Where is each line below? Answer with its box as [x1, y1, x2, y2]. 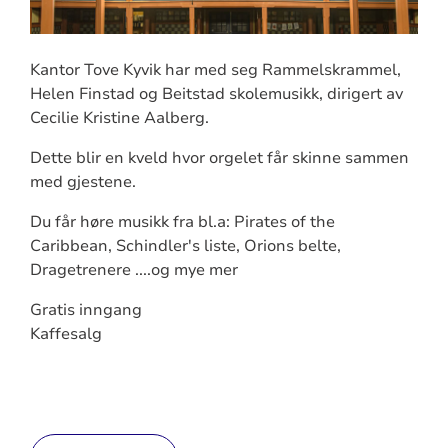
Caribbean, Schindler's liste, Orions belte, [29, 234, 341, 257]
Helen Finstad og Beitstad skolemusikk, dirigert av [29, 82, 403, 105]
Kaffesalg [29, 322, 102, 345]
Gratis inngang [29, 298, 142, 321]
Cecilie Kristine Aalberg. [29, 106, 209, 129]
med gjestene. [29, 170, 136, 193]
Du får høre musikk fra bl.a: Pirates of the [29, 210, 335, 233]
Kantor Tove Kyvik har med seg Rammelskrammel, [29, 58, 401, 81]
